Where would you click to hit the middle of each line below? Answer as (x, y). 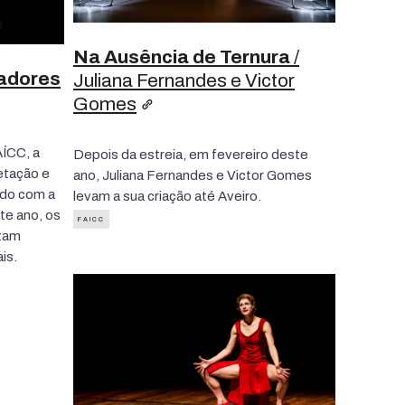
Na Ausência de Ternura (182, 57)
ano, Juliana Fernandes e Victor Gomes (193, 175)
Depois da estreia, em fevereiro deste (191, 154)
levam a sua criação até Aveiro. (167, 196)
